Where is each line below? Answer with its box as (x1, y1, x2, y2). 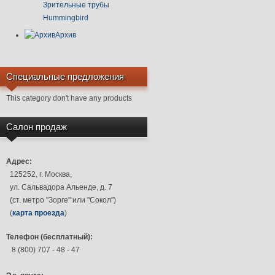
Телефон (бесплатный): (6, 232, 93, 241)
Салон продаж (6, 121, 67, 132)
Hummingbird (43, 14, 88, 23)
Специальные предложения (6, 71, 124, 82)
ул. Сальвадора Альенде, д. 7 (6, 182, 112, 192)
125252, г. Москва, (6, 169, 72, 179)
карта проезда (12, 208, 64, 217)
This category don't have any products (6, 93, 132, 103)
